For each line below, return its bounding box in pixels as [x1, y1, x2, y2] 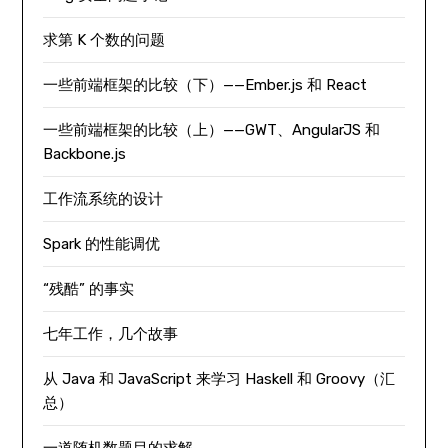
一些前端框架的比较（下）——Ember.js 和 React [43, 76, 368, 94]
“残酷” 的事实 [43, 280, 135, 298]
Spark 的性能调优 [43, 235, 161, 253]
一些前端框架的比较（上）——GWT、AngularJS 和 [43, 121, 381, 139]
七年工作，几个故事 [43, 325, 179, 343]
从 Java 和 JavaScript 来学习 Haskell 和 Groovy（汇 [43, 370, 396, 388]
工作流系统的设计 [43, 190, 164, 208]
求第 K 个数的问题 [43, 31, 166, 49]
